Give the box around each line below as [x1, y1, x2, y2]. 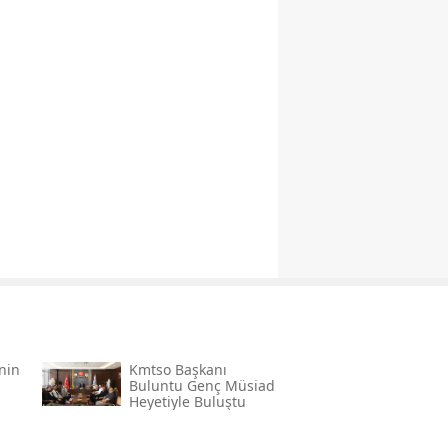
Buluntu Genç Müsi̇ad [128, 376, 275, 396]
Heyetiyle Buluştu [128, 392, 246, 412]
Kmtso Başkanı [128, 360, 227, 380]
